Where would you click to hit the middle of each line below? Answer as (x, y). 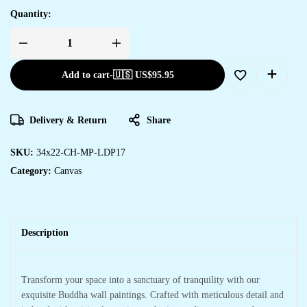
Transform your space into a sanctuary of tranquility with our (140, 280)
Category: (32, 171)
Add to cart (85, 75)
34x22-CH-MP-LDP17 (81, 152)
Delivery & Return (68, 120)
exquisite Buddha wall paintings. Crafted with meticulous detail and (152, 295)
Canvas (68, 171)
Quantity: (31, 14)
